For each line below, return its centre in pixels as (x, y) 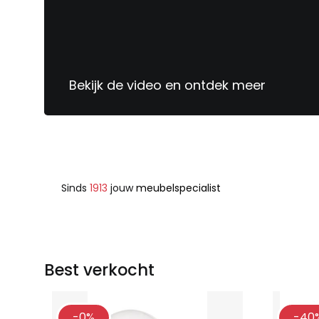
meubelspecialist (177, 188)
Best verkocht (99, 270)
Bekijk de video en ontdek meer (167, 85)
